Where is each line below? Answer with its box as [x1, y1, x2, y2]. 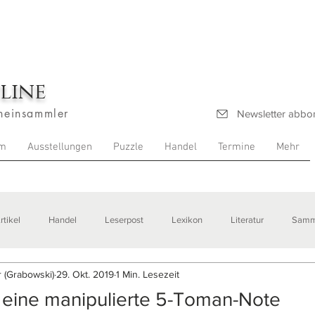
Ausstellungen [27, 141, 92, 153]
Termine [218, 141, 255, 153]
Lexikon [172, 214, 202, 225]
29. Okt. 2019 [56, 268, 114, 280]
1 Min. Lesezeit [116, 268, 179, 280]
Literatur [231, 214, 264, 225]
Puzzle [113, 141, 143, 153]
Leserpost [105, 214, 143, 225]
